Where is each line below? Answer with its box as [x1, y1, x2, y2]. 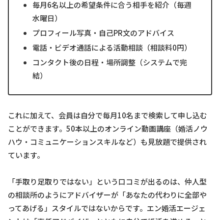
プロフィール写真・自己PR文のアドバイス [32, 27, 174, 38]
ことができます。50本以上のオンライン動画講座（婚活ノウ [8, 123, 208, 134]
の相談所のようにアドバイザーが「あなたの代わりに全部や [8, 190, 207, 200]
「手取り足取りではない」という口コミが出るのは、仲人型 [8, 176, 207, 187]
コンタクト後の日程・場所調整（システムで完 [32, 56, 187, 67]
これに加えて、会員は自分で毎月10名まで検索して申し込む [8, 110, 207, 121]
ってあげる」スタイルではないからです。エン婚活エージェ [8, 203, 206, 214]
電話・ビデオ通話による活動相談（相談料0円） [32, 42, 192, 53]
